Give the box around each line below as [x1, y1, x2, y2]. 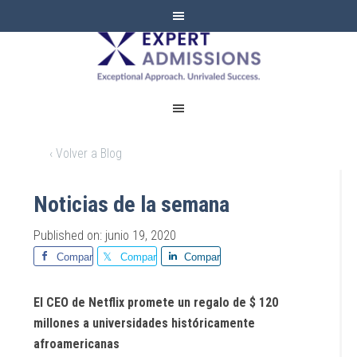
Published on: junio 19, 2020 [33, 228, 177, 243]
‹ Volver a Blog [49, 146, 123, 161]
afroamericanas [33, 336, 120, 351]
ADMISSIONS [104, 57, 253, 90]
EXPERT [134, 24, 223, 57]
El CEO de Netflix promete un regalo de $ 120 [33, 295, 279, 310]
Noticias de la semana [33, 191, 230, 218]
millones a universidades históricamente [33, 316, 256, 331]
